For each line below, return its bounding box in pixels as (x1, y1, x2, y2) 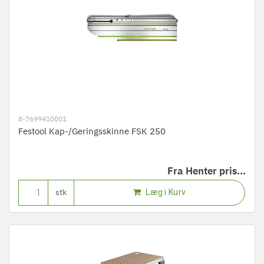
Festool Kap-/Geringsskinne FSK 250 (18, 127, 166, 136)
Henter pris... (186, 167, 246, 177)
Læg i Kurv (144, 187, 186, 197)
